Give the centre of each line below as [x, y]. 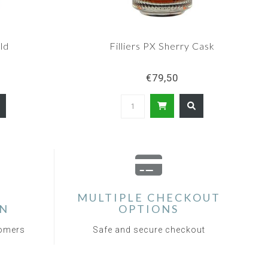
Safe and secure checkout [149, 230]
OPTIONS [149, 209]
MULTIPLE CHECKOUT [149, 198]
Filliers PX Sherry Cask [162, 46]
